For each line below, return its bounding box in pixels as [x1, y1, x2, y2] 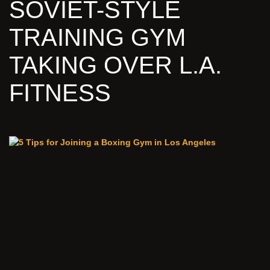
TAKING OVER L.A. [9, 52, 222, 79]
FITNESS [9, 80, 111, 107]
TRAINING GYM [9, 24, 186, 51]
